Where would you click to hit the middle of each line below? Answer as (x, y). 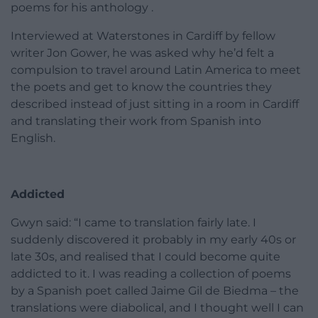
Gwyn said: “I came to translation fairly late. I (133, 222)
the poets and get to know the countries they (141, 87)
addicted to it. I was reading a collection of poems (151, 273)
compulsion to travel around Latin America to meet (156, 70)
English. (33, 138)
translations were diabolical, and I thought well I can (157, 307)
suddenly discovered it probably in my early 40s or (153, 239)
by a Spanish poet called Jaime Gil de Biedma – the (155, 290)
